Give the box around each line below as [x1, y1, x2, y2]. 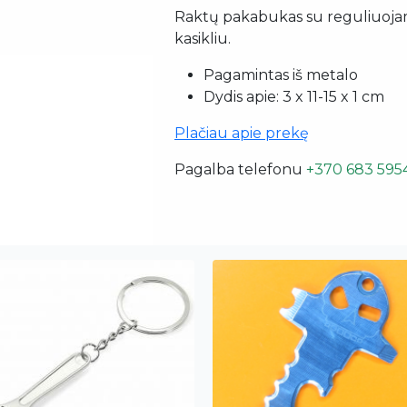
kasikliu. [174, 29, 231, 47]
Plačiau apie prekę [174, 124, 309, 142]
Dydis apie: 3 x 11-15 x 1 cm [203, 87, 384, 105]
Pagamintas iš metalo [203, 65, 358, 84]
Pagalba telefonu [174, 160, 306, 178]
